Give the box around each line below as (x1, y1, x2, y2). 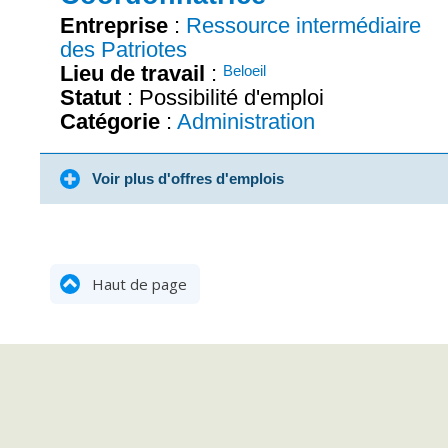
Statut (60, 85, 121, 111)
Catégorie (60, 109, 160, 135)
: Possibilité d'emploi (121, 85, 324, 111)
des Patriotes (60, 37, 187, 63)
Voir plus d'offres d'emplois (80, 170, 292, 188)
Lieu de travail (60, 61, 205, 87)
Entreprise (60, 13, 168, 39)
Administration (177, 109, 315, 135)
